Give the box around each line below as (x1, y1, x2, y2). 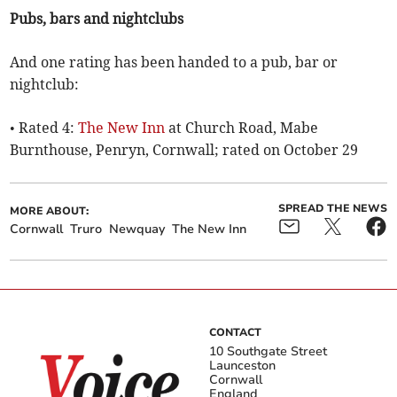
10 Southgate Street (209, 343, 327, 361)
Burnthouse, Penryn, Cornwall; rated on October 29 (10, 141, 359, 160)
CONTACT (209, 325, 261, 340)
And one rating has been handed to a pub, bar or (10, 53, 339, 72)
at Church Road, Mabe (165, 119, 319, 137)
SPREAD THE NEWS (277, 201, 387, 216)
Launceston (209, 357, 276, 375)
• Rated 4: (10, 119, 79, 137)
